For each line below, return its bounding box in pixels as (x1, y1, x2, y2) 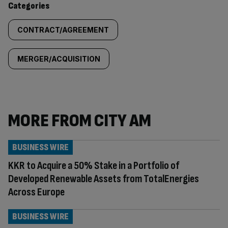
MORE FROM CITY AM (8, 110, 151, 132)
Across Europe (8, 185, 65, 199)
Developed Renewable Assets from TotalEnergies (8, 172, 199, 186)
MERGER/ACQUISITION (17, 54, 100, 63)
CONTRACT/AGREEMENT (17, 25, 109, 34)
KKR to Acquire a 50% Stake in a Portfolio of (8, 159, 179, 173)
